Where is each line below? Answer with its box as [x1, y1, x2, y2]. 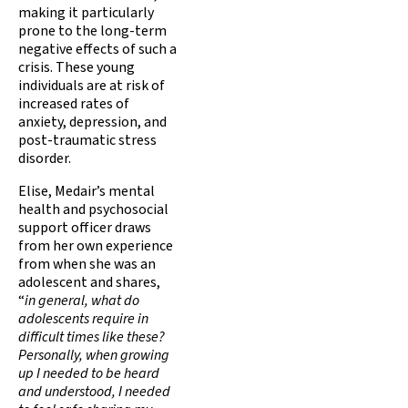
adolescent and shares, [18, 271, 160, 292]
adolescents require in [18, 308, 148, 329]
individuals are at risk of [18, 75, 165, 96]
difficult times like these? [18, 326, 165, 347]
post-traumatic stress [18, 129, 157, 150]
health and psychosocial [18, 199, 168, 219]
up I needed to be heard [18, 362, 159, 383]
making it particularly [18, 2, 154, 23]
